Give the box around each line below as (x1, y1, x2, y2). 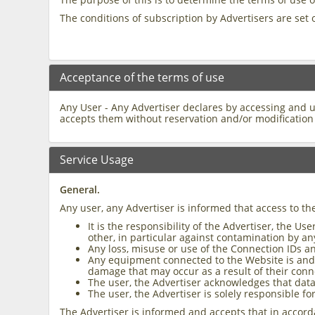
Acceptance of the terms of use (60, 70, 225, 85)
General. (60, 183, 101, 196)
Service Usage (60, 152, 134, 167)
